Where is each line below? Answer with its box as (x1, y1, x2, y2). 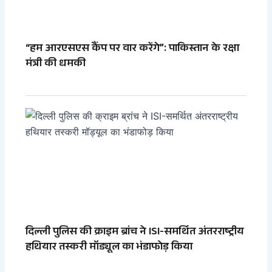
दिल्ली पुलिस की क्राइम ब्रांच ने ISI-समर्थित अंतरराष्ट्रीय (25, 223, 245, 242)
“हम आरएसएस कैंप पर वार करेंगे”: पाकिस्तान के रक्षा (25, 39, 240, 58)
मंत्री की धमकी (25, 55, 86, 73)
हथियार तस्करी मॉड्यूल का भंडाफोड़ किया (25, 238, 193, 257)
